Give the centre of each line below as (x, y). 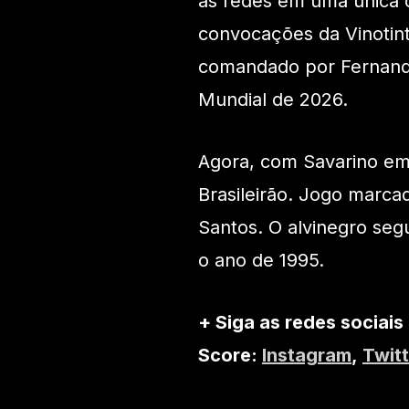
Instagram (307, 356)
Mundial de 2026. (273, 100)
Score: (230, 356)
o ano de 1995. (261, 261)
